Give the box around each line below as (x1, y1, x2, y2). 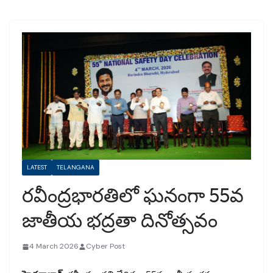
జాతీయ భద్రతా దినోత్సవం (22, 208, 218, 233)
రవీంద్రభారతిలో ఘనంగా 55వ (22, 183, 244, 208)
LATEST (27, 163, 47, 172)
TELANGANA (57, 163, 94, 172)
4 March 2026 (29, 241, 79, 252)
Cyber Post (86, 241, 125, 252)
